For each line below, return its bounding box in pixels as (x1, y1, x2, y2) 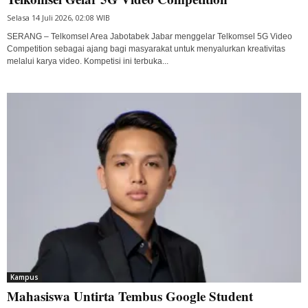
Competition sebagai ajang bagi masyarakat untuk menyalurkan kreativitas (7, 43, 285, 54)
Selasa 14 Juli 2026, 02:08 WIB (7, 12, 110, 23)
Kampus (10, 272, 38, 283)
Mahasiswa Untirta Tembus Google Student (7, 287, 253, 306)
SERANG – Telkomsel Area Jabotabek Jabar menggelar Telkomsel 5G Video (7, 31, 292, 41)
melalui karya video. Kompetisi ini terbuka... (7, 56, 168, 66)
